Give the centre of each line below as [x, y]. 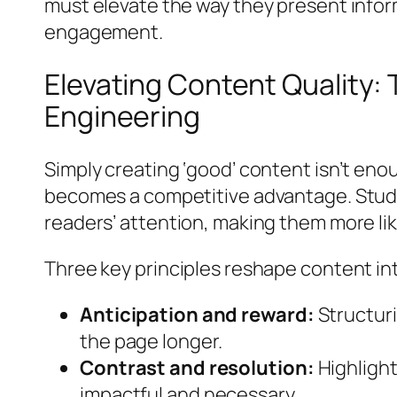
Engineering [122, 117]
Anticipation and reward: [197, 314]
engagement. [104, 31]
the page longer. [151, 341]
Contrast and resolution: [197, 367]
